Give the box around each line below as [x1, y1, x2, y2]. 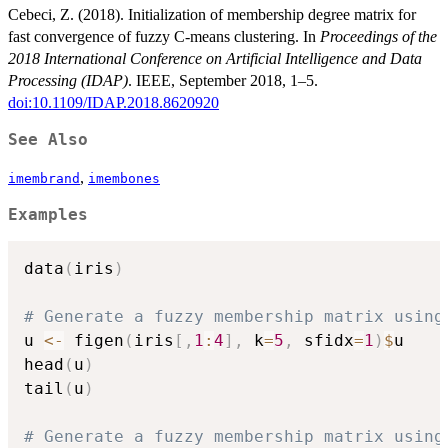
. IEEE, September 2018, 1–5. [128, 71, 318, 89]
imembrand [8, 170, 80, 186]
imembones [88, 170, 160, 186]
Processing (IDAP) [8, 71, 128, 89]
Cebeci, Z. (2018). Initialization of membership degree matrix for [8, 5, 416, 23]
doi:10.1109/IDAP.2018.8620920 [8, 93, 219, 111]
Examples [8, 205, 88, 224]
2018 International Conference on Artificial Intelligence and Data [8, 49, 422, 67]
